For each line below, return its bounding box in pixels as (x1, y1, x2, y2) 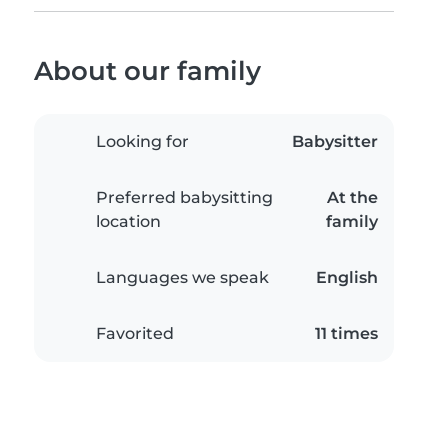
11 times (315, 324, 378, 344)
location (96, 212, 161, 232)
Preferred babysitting (96, 188, 273, 208)
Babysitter (292, 132, 378, 152)
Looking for (96, 132, 189, 152)
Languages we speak (96, 268, 269, 288)
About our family (34, 55, 261, 87)
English (316, 268, 378, 288)
